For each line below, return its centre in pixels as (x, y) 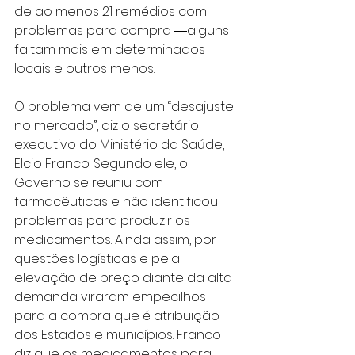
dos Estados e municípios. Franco (119, 334)
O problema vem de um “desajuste (126, 106)
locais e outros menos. (84, 68)
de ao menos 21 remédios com (112, 11)
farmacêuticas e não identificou (118, 201)
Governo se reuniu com (90, 182)
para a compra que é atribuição (118, 315)
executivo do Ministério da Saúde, (121, 144)
